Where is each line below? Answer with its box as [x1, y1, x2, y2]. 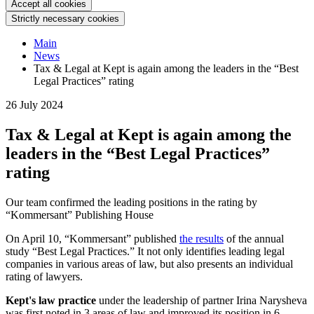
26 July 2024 [6, 99, 63, 111]
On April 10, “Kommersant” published [6, 232, 179, 245]
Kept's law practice [6, 294, 99, 306]
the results [179, 232, 224, 245]
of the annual [224, 232, 284, 245]
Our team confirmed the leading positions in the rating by [6, 196, 257, 208]
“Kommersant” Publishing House [6, 208, 153, 221]
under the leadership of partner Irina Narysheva [99, 294, 307, 306]
